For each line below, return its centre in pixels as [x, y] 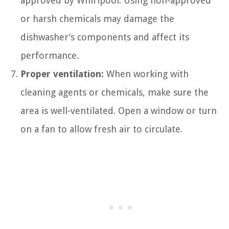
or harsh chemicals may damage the [97, 19]
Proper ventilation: [62, 74]
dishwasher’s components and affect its [105, 37]
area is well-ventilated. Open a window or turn [119, 111]
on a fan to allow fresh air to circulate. [101, 129]
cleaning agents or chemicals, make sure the [114, 93]
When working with [146, 74]
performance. [50, 56]
